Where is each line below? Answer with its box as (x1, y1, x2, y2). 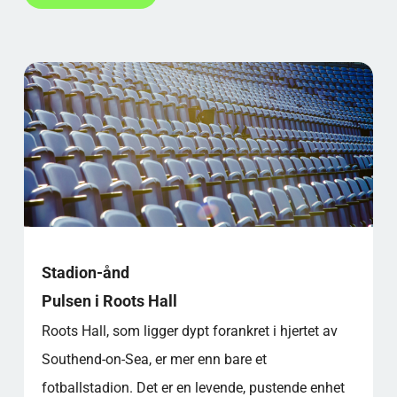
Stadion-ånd (41, 262, 129, 282)
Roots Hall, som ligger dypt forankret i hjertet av (41, 322, 338, 339)
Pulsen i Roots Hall (41, 291, 177, 310)
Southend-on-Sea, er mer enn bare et (41, 350, 267, 368)
